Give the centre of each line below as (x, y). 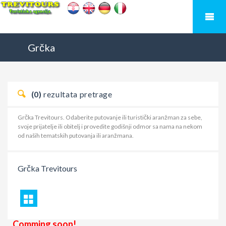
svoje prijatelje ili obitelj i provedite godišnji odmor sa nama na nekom (110, 126)
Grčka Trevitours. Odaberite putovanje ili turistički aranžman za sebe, (110, 117)
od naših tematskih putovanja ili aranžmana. (76, 135)
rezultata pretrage (78, 94)
